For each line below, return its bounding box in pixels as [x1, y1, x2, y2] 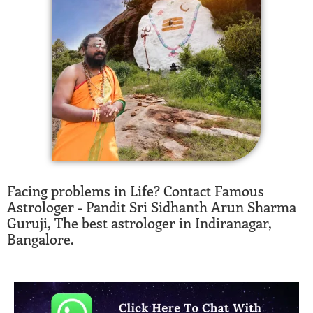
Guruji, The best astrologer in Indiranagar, [7, 212, 272, 232]
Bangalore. [7, 228, 74, 248]
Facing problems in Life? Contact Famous [7, 180, 264, 200]
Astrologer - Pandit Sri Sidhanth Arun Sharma [7, 196, 296, 216]
